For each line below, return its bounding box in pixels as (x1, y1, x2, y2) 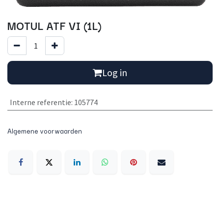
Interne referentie (9, 97, 71, 107)
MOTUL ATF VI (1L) (7, 16, 102, 33)
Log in (102, 66, 127, 79)
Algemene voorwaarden (7, 125, 82, 136)
